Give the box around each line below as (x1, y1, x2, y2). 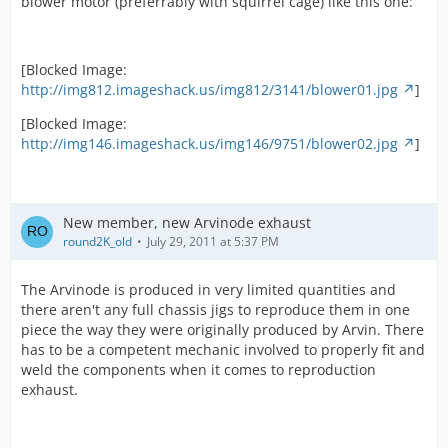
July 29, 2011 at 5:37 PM (147, 233, 279, 250)
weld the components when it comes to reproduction (21, 360, 376, 379)
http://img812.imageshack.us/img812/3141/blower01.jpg (21, 80, 398, 99)
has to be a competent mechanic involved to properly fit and (21, 340, 425, 359)
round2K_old (63, 233, 132, 250)
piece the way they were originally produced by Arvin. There (21, 320, 424, 339)
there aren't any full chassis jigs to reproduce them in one (21, 300, 410, 319)
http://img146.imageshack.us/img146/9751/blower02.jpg (21, 134, 398, 153)
